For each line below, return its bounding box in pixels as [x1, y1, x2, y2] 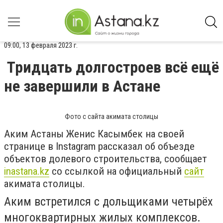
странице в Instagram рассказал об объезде [4, 140, 195, 152]
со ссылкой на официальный [49, 165, 184, 177]
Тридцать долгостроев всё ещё [7, 58, 219, 77]
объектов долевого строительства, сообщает [4, 153, 207, 165]
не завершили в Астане [4, 77, 160, 96]
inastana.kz [4, 165, 49, 177]
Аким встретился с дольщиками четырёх [4, 195, 213, 209]
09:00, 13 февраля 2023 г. [4, 41, 78, 50]
